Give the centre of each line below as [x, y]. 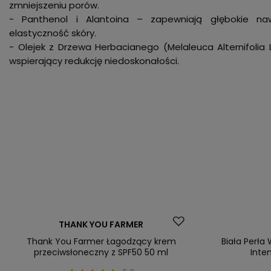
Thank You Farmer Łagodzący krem [101, 241]
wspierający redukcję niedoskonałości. [94, 60]
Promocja [36, 220]
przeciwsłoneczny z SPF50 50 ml [101, 252]
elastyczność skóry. [53, 33]
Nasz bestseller [47, 235]
